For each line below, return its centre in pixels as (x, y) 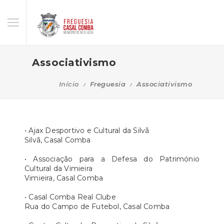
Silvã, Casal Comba (58, 140)
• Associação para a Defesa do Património (112, 159)
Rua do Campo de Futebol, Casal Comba (97, 206)
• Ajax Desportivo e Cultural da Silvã (87, 130)
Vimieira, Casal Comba (64, 178)
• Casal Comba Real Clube (70, 197)
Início (69, 84)
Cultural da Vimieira (58, 168)
